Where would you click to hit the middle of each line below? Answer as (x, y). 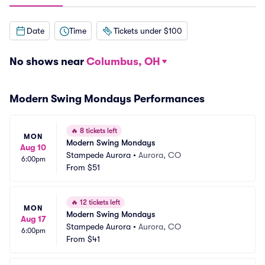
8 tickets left (98, 131)
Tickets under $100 (148, 30)
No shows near (48, 62)
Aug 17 (33, 219)
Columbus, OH (123, 62)
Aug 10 (33, 147)
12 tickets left (99, 202)
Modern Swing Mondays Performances (107, 99)
